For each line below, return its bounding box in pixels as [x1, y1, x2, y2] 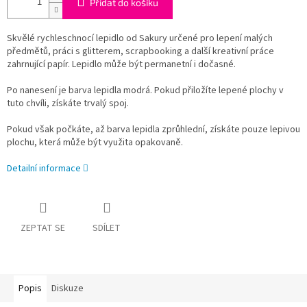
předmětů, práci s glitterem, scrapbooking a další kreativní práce [7, 45, 274, 59]
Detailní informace [7, 162, 81, 176]
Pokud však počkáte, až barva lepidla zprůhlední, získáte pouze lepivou [7, 123, 300, 137]
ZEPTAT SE [21, 221, 65, 236]
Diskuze [51, 282, 84, 296]
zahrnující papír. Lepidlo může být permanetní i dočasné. [7, 58, 236, 72]
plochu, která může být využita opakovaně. [7, 136, 183, 150]
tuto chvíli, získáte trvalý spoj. [7, 97, 129, 111]
